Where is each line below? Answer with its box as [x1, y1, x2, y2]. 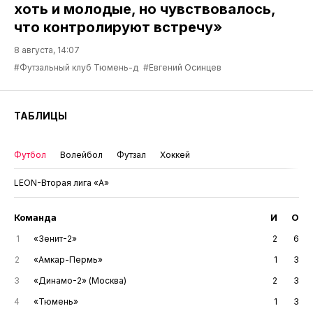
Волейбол [60, 149, 103, 160]
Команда [14, 211, 57, 223]
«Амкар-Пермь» [34, 254, 103, 265]
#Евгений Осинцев [143, 61, 221, 73]
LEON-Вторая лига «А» [14, 177, 109, 188]
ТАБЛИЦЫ [14, 109, 67, 122]
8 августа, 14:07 [14, 44, 80, 55]
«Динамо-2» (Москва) [34, 275, 126, 286]
